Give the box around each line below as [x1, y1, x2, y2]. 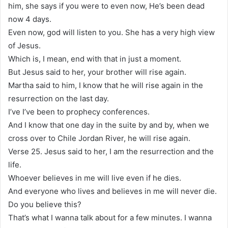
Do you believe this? [8, 199, 81, 209]
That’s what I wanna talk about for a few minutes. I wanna [8, 212, 212, 222]
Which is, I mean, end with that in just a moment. [8, 53, 181, 64]
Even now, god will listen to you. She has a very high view [8, 27, 215, 37]
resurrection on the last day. [8, 93, 109, 103]
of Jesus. [8, 40, 41, 50]
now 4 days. [8, 14, 51, 24]
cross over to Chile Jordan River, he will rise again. [8, 133, 190, 143]
